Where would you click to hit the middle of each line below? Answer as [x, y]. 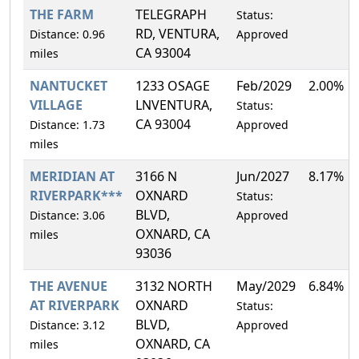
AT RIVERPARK [75, 305]
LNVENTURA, [174, 105]
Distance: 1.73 [67, 124]
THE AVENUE [69, 286]
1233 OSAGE [173, 85]
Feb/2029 [264, 85]
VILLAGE [56, 105]
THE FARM [62, 14]
